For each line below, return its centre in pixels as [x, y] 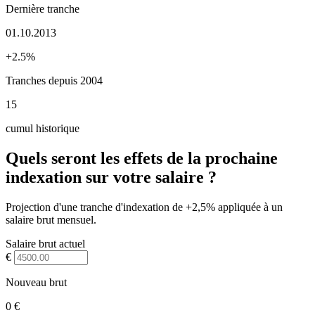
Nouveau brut [36, 282]
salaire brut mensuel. [51, 219]
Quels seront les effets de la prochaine [142, 158]
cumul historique [43, 128]
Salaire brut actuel [45, 243]
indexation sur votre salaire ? [111, 177]
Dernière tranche [43, 8]
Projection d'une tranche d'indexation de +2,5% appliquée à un [144, 207]
